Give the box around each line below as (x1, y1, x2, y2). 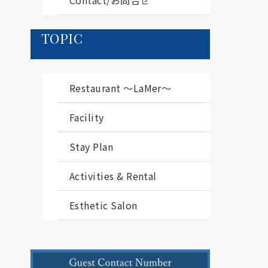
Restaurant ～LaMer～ (69, 80, 172, 95)
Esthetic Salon (69, 197, 138, 212)
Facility (69, 109, 104, 124)
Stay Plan (69, 139, 114, 154)
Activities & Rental (69, 168, 157, 183)
